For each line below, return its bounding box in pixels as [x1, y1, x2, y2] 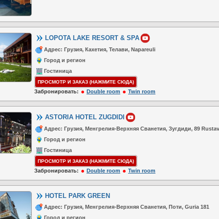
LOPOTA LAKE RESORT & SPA [45, 34, 139, 42]
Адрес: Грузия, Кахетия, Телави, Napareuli [44, 46, 155, 52]
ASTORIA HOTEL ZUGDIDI [45, 113, 125, 121]
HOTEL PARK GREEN [45, 192, 110, 199]
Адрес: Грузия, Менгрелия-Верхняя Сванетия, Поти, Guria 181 [44, 204, 209, 210]
